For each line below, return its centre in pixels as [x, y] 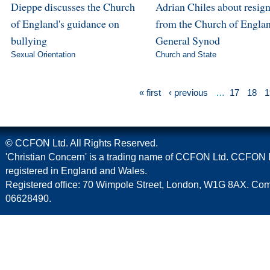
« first [150, 92]
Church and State [186, 54]
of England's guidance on [65, 23]
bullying [29, 40]
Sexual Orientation [43, 54]
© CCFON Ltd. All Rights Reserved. [82, 143]
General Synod [187, 40]
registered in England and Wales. [76, 171]
